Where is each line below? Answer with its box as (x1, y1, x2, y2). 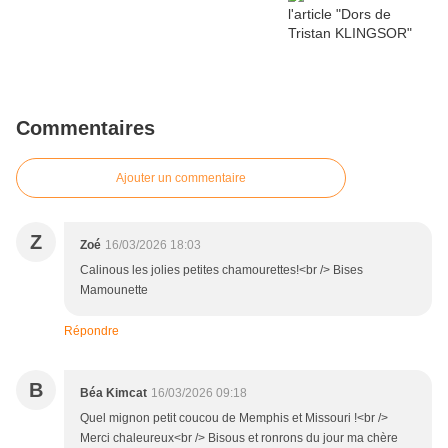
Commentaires (16, 117, 155, 140)
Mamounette (80, 283, 148, 298)
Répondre (64, 324, 119, 339)
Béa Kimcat (80, 386, 147, 401)
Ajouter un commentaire (116, 171, 246, 186)
